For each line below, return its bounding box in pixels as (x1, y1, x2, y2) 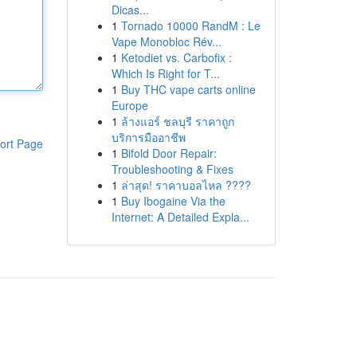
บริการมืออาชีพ (111, 129, 186, 145)
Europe (111, 97, 148, 113)
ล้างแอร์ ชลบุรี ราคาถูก (120, 113, 234, 129)
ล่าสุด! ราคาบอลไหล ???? (120, 177, 251, 193)
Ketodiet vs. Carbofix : (120, 49, 232, 65)
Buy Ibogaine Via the (120, 193, 226, 209)
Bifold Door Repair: (120, 145, 217, 161)
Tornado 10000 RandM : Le (120, 18, 261, 33)
